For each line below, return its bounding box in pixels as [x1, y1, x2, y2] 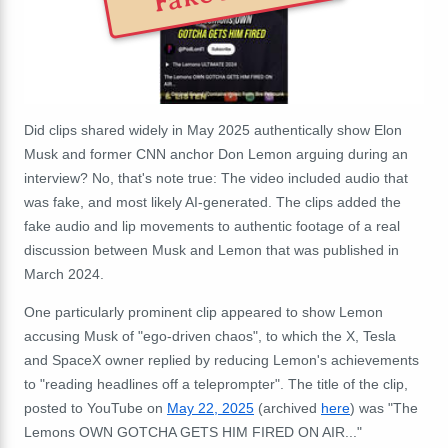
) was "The [350, 399, 418, 416]
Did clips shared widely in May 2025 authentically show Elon [24, 121, 402, 138]
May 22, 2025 [167, 399, 254, 416]
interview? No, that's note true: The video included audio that [24, 169, 408, 186]
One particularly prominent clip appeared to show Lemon [24, 303, 383, 320]
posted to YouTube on [24, 399, 167, 416]
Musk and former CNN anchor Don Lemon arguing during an [24, 145, 408, 162]
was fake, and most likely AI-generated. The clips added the [24, 193, 401, 210]
